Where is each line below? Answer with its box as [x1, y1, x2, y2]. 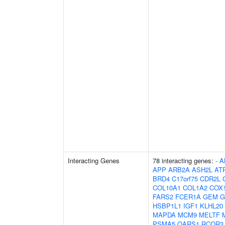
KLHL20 [200, 201, 223, 210]
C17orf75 [172, 174, 198, 183]
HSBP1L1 [153, 201, 181, 210]
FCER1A [175, 192, 201, 201]
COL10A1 [153, 183, 181, 192]
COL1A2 [183, 183, 207, 192]
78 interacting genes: [153, 156, 215, 165]
